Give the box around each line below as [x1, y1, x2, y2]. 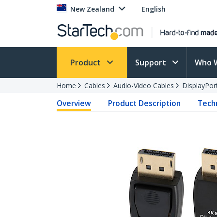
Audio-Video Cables [113, 81, 174, 90]
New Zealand [70, 4, 114, 14]
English [141, 4, 166, 14]
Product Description [108, 98, 181, 108]
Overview [57, 98, 91, 108]
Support [135, 57, 168, 68]
